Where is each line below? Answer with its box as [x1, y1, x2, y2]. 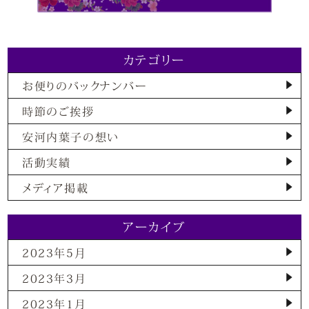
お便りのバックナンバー [22, 77, 148, 93]
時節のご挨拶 [22, 103, 94, 119]
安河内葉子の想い [22, 128, 120, 144]
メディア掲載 [22, 179, 89, 195]
